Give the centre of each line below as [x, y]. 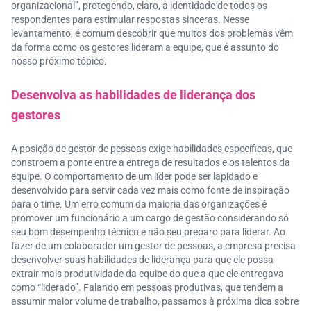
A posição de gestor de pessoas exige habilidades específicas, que [152, 149]
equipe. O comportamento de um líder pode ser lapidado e [134, 176]
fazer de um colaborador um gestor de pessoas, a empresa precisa [153, 246]
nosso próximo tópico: [59, 61]
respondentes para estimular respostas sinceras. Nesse [130, 19]
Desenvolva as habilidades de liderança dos [133, 95]
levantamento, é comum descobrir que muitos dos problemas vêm [152, 33]
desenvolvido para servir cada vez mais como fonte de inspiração [150, 190]
